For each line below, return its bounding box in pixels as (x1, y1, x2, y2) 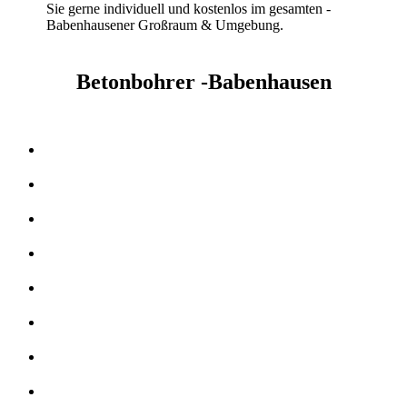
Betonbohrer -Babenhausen (75, 69, 332, 94)
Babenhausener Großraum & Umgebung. (46, 17, 284, 33)
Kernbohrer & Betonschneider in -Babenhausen (7, 112, 214, 124)
